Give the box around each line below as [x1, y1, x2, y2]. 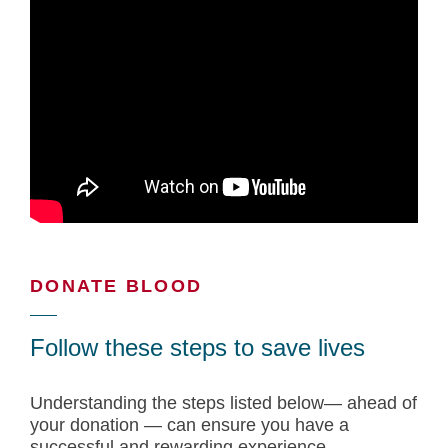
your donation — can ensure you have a [30, 415, 349, 435]
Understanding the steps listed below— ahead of [30, 393, 417, 413]
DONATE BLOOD [30, 276, 202, 296]
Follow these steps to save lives [30, 334, 365, 361]
